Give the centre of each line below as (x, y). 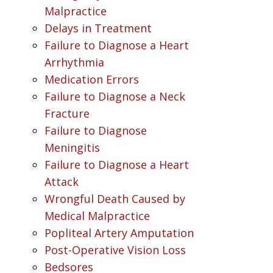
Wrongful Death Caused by (115, 199)
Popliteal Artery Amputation (119, 233)
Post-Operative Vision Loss (115, 250)
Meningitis (72, 147)
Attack (61, 182)
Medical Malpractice (97, 216)
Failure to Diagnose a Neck (115, 96)
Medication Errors (91, 79)
